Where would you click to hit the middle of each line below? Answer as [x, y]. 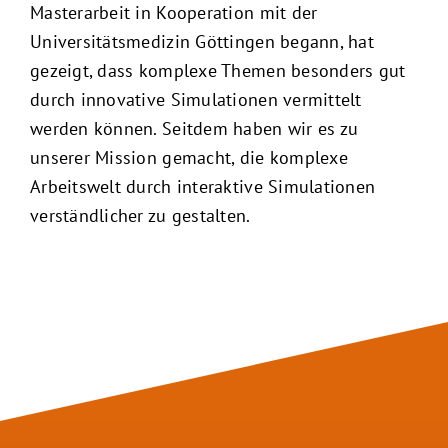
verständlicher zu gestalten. [140, 215]
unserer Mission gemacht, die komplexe [188, 157]
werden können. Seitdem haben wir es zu [194, 128]
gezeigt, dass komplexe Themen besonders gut [217, 70]
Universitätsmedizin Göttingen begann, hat [202, 41]
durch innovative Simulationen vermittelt [195, 99]
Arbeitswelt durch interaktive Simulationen [202, 186]
